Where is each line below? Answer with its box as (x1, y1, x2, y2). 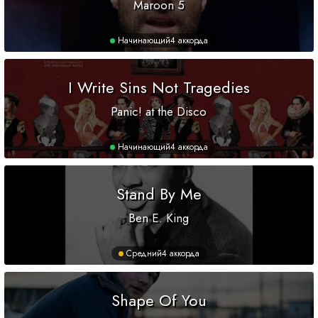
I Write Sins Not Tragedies (67, 76, 250, 99)
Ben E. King (128, 209, 190, 227)
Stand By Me (116, 182, 202, 206)
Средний (126, 247, 162, 261)
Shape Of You (111, 289, 207, 312)
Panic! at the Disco (111, 103, 207, 121)
